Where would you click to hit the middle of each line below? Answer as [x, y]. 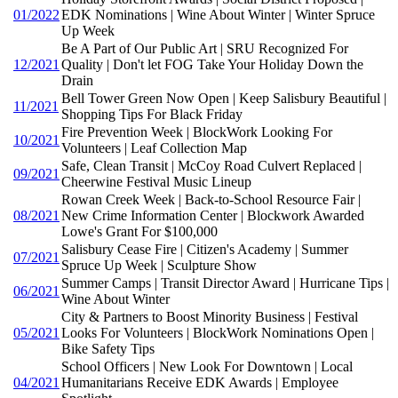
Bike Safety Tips [108, 349]
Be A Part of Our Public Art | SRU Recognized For [205, 49]
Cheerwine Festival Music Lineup [156, 182]
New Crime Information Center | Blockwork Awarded [213, 216]
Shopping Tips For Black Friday [152, 115]
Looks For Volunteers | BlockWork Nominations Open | [218, 333]
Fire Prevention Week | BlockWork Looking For [197, 132]
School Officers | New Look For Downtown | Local [207, 367]
